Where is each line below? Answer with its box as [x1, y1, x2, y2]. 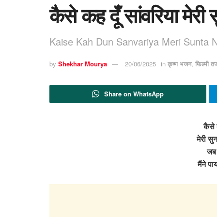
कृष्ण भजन [168, 59, 191, 69]
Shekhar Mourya [58, 59, 107, 69]
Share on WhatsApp [104, 89, 164, 98]
